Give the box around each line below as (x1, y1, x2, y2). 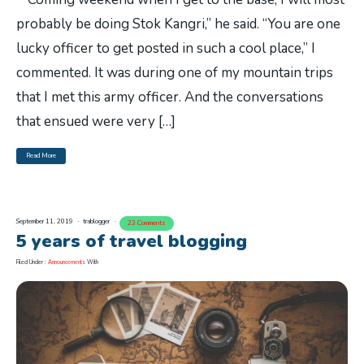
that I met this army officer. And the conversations (16, 88, 323, 107)
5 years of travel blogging (16, 229, 247, 254)
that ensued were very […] (16, 112, 175, 132)
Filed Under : (16, 258, 48, 266)
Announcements (48, 258, 85, 266)
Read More (26, 151, 56, 161)
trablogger (83, 217, 111, 227)
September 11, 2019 (16, 217, 75, 227)
